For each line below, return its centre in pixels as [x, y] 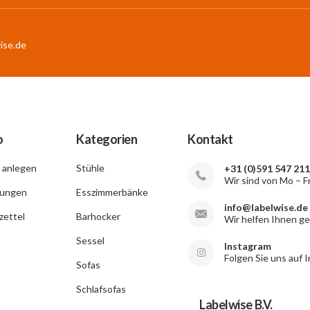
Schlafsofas [101, 289]
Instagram [248, 246]
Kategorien [107, 139]
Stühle [90, 168]
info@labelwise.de [266, 207]
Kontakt [210, 139]
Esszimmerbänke [112, 192]
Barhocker [98, 216]
